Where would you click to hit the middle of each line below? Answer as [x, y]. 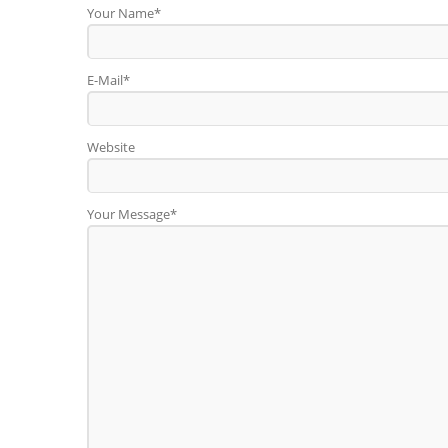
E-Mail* [108, 80]
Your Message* [132, 214]
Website [111, 147]
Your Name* [124, 13]
